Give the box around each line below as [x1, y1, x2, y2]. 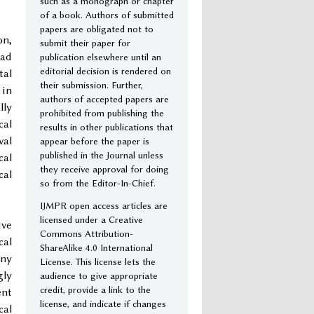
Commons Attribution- [40, 227, 133, 239]
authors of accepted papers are [40, 93, 169, 104]
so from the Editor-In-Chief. [40, 177, 156, 189]
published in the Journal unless [40, 149, 163, 161]
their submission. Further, [40, 78, 143, 90]
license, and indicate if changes [40, 297, 166, 309]
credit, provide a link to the [40, 283, 151, 295]
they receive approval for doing [40, 163, 169, 175]
